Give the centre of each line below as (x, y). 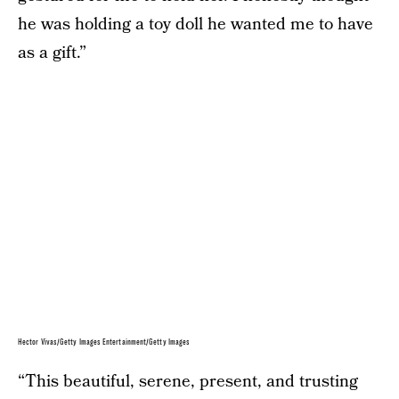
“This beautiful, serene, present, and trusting (188, 382)
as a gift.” (52, 53)
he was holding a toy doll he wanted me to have (195, 24)
